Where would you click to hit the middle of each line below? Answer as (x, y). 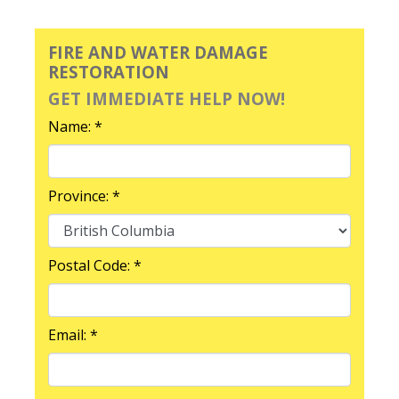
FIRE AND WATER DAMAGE (158, 52)
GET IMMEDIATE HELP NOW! (167, 98)
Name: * (75, 126)
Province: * (84, 195)
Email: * (73, 334)
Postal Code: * (95, 265)
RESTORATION (109, 71)
